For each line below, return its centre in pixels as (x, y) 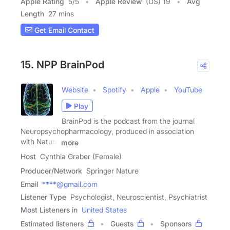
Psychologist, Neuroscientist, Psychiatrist (139, 197)
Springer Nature (112, 171)
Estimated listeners (52, 224)
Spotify (114, 90)
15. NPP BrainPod (62, 65)
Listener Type (43, 197)
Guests (122, 224)
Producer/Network (51, 171)
